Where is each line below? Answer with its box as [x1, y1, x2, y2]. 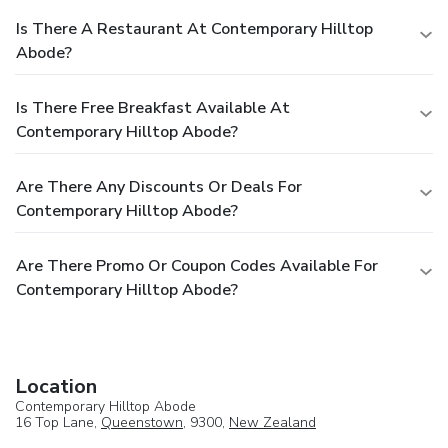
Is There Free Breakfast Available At [16, 96, 290, 119]
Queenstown [101, 412, 183, 432]
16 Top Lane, [15, 412, 101, 432]
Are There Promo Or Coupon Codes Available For [16, 254, 378, 277]
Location [15, 372, 97, 400]
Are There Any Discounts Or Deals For [16, 175, 302, 198]
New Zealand [229, 412, 316, 432]
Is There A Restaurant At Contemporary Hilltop [16, 17, 373, 40]
